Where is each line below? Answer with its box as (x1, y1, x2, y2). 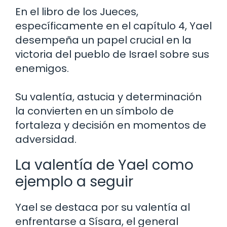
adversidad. (15, 132, 77, 147)
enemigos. (15, 61, 69, 76)
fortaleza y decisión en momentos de (15, 118, 206, 133)
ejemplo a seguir (15, 172, 133, 192)
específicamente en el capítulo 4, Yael (15, 19, 212, 33)
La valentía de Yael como (15, 155, 194, 175)
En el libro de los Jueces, (15, 5, 138, 19)
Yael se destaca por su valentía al (15, 200, 190, 215)
